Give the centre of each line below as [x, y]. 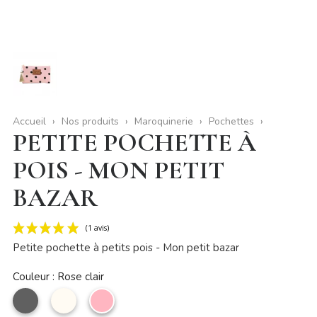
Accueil [29, 122]
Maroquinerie [163, 122]
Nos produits [90, 122]
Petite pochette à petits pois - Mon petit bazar [126, 247]
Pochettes [231, 122]
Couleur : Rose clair [58, 276]
